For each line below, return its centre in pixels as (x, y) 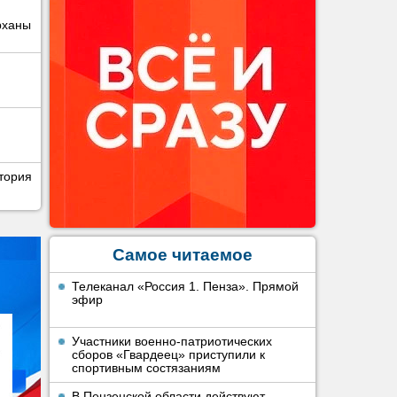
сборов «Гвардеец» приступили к (168, 354)
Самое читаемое (183, 255)
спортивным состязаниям (146, 368)
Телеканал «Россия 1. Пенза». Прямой (185, 286)
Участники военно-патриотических (172, 341)
